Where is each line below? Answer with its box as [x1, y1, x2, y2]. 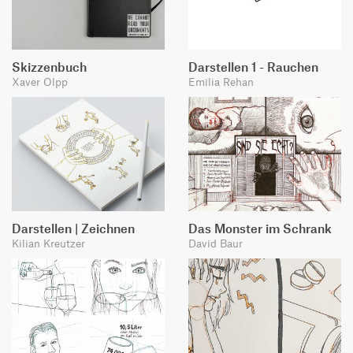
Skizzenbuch [12, 60, 87, 75]
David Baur [188, 236, 243, 251]
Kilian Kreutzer [12, 236, 85, 251]
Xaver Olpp [12, 75, 68, 89]
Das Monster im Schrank [188, 221, 332, 236]
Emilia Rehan [188, 75, 254, 89]
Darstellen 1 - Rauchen [188, 60, 318, 75]
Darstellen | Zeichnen [12, 221, 135, 236]
